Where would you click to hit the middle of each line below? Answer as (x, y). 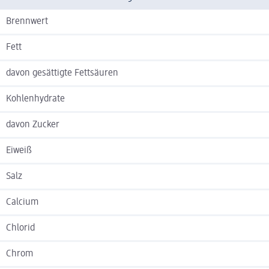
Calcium (22, 203)
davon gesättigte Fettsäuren (62, 74)
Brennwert (27, 22)
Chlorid (20, 228)
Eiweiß (19, 151)
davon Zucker (33, 125)
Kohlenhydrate (35, 99)
